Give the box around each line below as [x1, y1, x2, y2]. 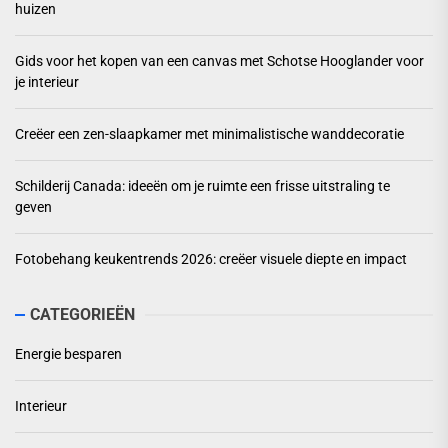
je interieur [15, 74, 79, 91]
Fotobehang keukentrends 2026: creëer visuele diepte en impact [15, 251, 407, 268]
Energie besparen [15, 346, 122, 363]
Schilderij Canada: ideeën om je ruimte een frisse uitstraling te [15, 178, 390, 195]
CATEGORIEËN [30, 305, 135, 325]
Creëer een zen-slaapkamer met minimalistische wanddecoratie [15, 126, 404, 143]
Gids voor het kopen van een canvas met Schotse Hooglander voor [15, 53, 424, 70]
